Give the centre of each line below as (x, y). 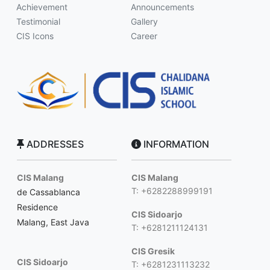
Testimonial (38, 21)
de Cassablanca (49, 192)
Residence (37, 207)
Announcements (162, 7)
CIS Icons (35, 36)
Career (144, 36)
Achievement (42, 7)
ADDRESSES (54, 144)
